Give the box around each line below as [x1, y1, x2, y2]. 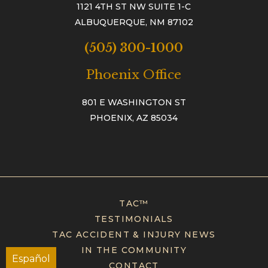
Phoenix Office [86, 67, 182, 83]
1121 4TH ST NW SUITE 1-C [77, 1, 191, 13]
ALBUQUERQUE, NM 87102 [74, 17, 193, 28]
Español [12, 253, 50, 264]
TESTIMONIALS [95, 214, 173, 225]
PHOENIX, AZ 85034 [90, 112, 178, 124]
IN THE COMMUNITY [81, 245, 187, 256]
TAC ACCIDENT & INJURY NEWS [52, 229, 216, 240]
